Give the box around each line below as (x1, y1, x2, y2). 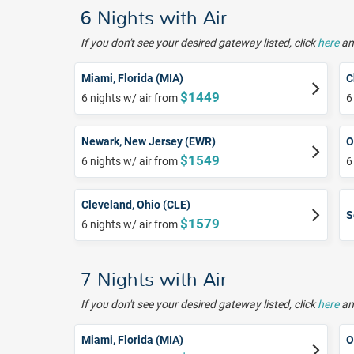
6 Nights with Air (81, 6, 227, 31)
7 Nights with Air (81, 268, 227, 292)
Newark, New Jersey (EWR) (81, 135, 216, 149)
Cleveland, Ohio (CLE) (81, 198, 190, 212)
